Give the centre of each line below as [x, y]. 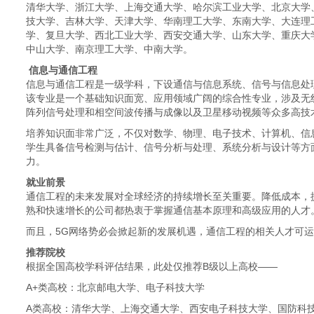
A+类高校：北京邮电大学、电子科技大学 [115, 287]
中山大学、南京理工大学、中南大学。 [109, 49]
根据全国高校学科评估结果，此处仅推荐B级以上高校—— [152, 266]
